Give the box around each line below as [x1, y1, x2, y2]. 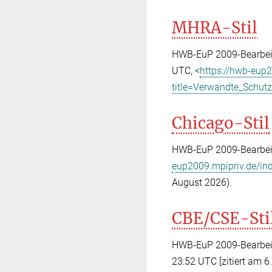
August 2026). [172, 176, 232, 188]
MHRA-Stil [172, 18, 257, 38]
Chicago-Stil [172, 113, 270, 133]
